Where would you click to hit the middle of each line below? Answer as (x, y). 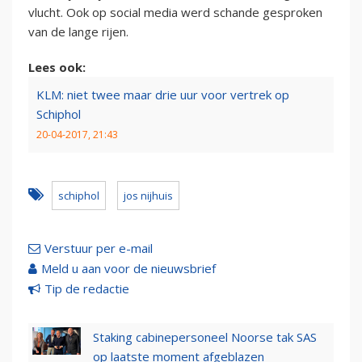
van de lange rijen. (78, 32)
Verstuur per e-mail (99, 248)
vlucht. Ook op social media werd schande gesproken (175, 13)
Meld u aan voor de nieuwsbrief (128, 269)
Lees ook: (57, 67)
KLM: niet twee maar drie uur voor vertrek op (163, 95)
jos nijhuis (148, 196)
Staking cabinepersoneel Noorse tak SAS (205, 337)
